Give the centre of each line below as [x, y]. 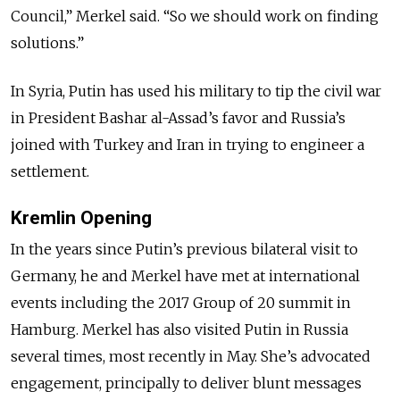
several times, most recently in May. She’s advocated [191, 357]
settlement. [50, 172]
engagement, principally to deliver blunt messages [186, 383]
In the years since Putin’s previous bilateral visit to [184, 250]
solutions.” [47, 43]
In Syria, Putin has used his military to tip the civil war [196, 92]
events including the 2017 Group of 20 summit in [181, 303]
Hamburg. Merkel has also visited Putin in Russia [179, 330]
